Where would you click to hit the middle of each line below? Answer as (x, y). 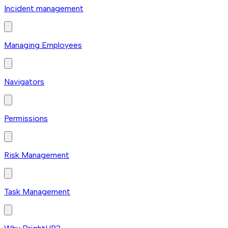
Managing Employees (43, 45)
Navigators (24, 82)
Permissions (26, 119)
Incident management (44, 9)
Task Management (37, 192)
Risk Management (37, 155)
